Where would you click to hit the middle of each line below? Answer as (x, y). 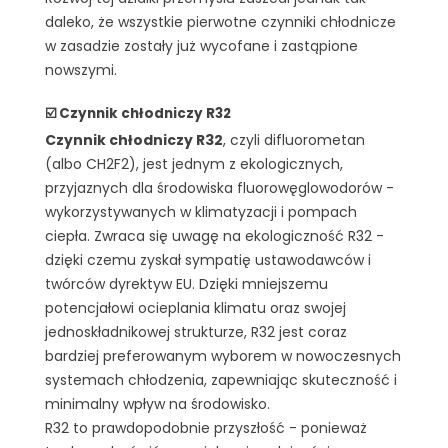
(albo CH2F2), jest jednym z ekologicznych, (194, 164)
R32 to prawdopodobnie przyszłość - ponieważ (206, 428)
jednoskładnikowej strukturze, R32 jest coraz (196, 332)
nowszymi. (81, 70)
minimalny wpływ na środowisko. (157, 404)
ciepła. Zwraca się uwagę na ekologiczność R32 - (214, 236)
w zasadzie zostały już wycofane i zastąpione (201, 46)
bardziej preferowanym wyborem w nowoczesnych (223, 356)
